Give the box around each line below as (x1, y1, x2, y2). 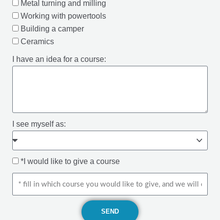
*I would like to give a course (21, 157, 120, 166)
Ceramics (21, 37, 54, 46)
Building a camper (21, 25, 84, 33)
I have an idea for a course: (12, 55, 106, 64)
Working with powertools (21, 12, 106, 21)
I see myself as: (12, 120, 66, 129)
